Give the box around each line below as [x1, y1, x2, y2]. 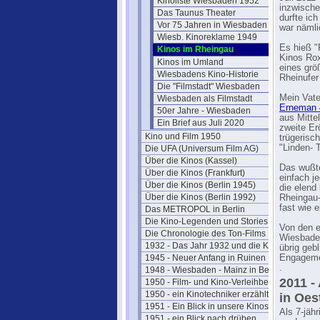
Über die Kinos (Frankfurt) [145, 168, 245, 178]
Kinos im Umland [157, 57, 224, 67]
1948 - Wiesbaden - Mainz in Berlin [145, 265, 281, 275]
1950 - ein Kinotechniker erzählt [145, 289, 269, 299]
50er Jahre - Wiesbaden [157, 106, 251, 116]
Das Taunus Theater [157, 8, 236, 18]
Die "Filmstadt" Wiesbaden [157, 81, 260, 91]
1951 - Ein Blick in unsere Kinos [145, 301, 269, 311]
